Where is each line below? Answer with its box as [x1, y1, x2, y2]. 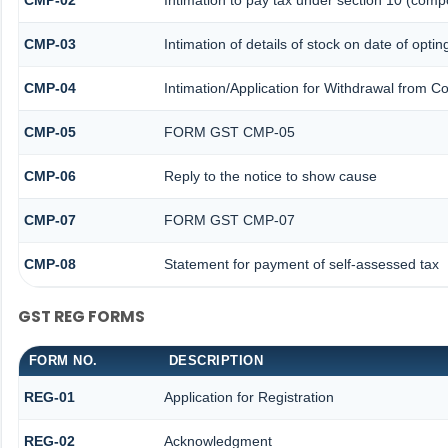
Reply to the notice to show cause [163, 168, 377, 185]
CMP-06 [23, 168, 76, 185]
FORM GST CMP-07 [163, 212, 299, 229]
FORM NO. [28, 353, 98, 369]
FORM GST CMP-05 [163, 124, 295, 141]
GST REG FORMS [17, 305, 145, 327]
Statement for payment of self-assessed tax [163, 256, 439, 273]
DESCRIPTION [168, 353, 264, 369]
